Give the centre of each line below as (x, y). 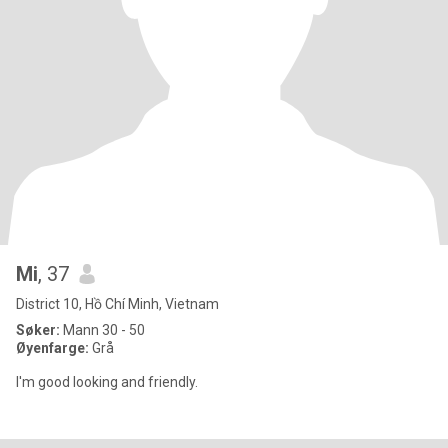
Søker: (38, 330)
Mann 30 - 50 (102, 330)
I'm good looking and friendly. (107, 382)
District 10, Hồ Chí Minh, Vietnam (117, 304)
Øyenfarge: (54, 348)
